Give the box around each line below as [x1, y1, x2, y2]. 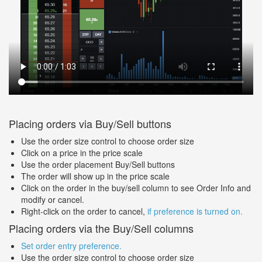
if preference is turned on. [147, 205, 243, 217]
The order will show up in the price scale [21, 170, 170, 182]
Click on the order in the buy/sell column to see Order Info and [21, 181, 251, 194]
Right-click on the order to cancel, [21, 205, 147, 217]
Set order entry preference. [21, 239, 122, 251]
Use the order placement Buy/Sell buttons [21, 158, 175, 170]
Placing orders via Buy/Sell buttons [9, 115, 171, 131]
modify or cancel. [21, 193, 84, 205]
